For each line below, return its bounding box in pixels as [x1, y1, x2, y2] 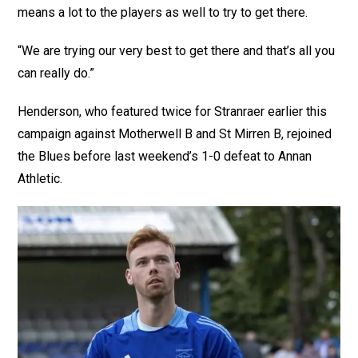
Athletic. [18, 170, 63, 186]
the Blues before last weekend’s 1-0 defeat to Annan [18, 148, 312, 164]
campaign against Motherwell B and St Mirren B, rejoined [18, 125, 332, 141]
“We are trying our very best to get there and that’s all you [18, 42, 336, 58]
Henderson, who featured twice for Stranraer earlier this [18, 103, 328, 119]
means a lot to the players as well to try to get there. [18, 4, 308, 20]
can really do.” [18, 65, 95, 81]
